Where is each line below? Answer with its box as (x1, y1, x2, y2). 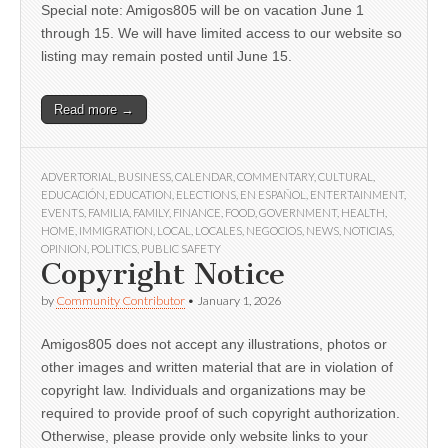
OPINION (41, 242, 87, 256)
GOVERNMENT (259, 206, 337, 220)
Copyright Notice (41, 256, 285, 293)
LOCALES (195, 224, 242, 238)
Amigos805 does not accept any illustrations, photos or (41, 336, 387, 353)
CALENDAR (175, 170, 233, 184)
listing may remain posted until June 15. (41, 48, 292, 65)
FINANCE (173, 206, 221, 220)
